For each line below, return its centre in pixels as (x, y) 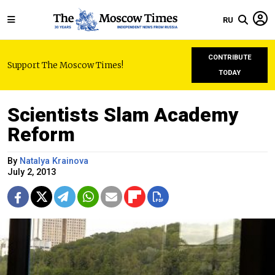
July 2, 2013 (32, 172)
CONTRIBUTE (230, 57)
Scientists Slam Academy (123, 115)
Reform (41, 134)
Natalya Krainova (54, 161)
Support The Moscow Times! (65, 65)
